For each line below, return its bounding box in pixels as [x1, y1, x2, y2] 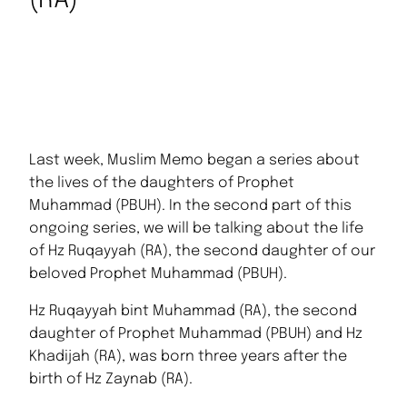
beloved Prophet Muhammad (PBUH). [29, 266, 287, 283]
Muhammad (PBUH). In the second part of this [29, 198, 352, 214]
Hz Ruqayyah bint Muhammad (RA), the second [29, 303, 357, 320]
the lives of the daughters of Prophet [29, 175, 294, 192]
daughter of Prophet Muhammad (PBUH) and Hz [29, 326, 362, 342]
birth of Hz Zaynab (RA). [29, 372, 193, 388]
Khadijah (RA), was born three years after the [29, 349, 347, 365]
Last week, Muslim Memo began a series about [29, 153, 360, 169]
